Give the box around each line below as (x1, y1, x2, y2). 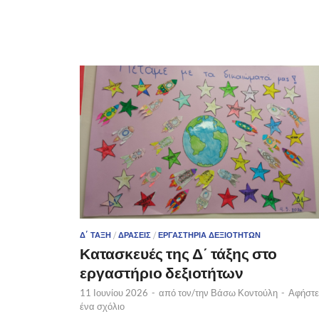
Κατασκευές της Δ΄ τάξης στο (80, 244, 277, 262)
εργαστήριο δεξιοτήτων (80, 263, 244, 281)
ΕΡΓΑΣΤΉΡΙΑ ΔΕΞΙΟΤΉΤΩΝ (158, 229, 261, 240)
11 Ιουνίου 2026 (80, 286, 148, 298)
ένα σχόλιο (80, 300, 125, 312)
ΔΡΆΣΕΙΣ (118, 229, 151, 240)
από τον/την (159, 286, 211, 298)
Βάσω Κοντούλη (211, 286, 278, 298)
